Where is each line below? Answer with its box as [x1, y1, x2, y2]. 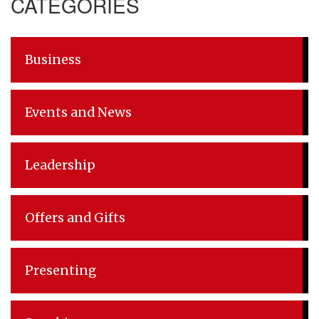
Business [25, 51, 81, 68]
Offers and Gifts [25, 209, 125, 226]
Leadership [25, 157, 95, 173]
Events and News [25, 104, 132, 120]
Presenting [25, 262, 97, 278]
